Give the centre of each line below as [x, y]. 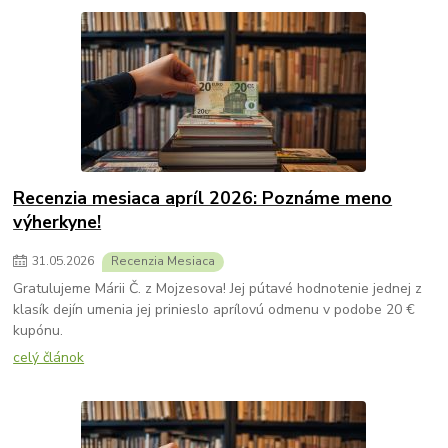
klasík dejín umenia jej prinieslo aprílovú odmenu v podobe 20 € [214, 309]
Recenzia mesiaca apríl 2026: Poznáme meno [203, 197]
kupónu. [38, 330]
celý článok [49, 357]
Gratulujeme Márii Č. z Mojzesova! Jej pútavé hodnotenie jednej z [218, 288]
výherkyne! [57, 221]
